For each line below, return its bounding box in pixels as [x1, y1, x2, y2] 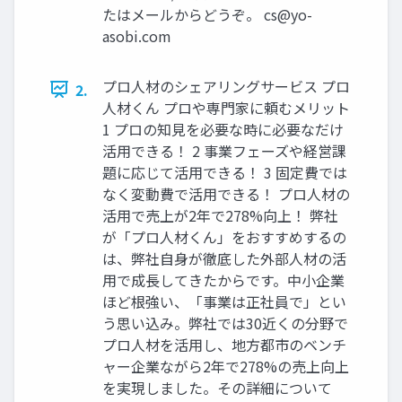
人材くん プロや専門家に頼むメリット [102, 96, 350, 118]
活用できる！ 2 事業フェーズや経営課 [102, 139, 346, 162]
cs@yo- [264, 3, 312, 25]
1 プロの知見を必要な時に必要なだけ [102, 118, 344, 140]
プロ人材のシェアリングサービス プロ [102, 74, 350, 97]
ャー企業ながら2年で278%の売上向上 [102, 354, 349, 377]
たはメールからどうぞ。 [102, 3, 264, 25]
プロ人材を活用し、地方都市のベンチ [102, 333, 346, 355]
